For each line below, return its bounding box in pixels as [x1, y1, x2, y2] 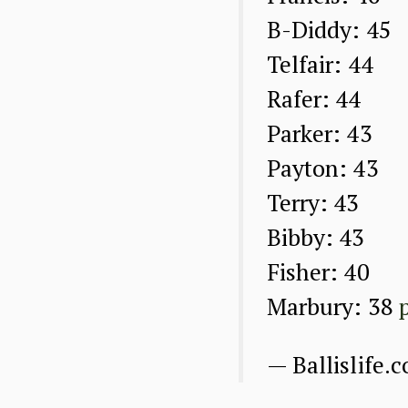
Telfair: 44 [266, 49, 373, 80]
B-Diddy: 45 [266, 15, 392, 46]
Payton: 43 [266, 153, 379, 184]
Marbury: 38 [266, 291, 399, 322]
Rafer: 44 [266, 84, 362, 115]
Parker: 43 [266, 118, 372, 149]
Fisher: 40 [266, 257, 370, 288]
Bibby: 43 [266, 222, 365, 253]
